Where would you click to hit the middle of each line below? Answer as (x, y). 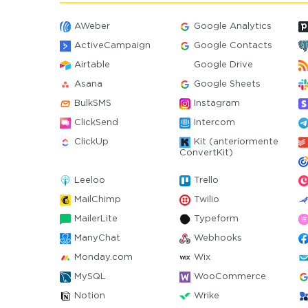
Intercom (214, 123)
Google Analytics (232, 26)
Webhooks (218, 238)
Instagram (217, 103)
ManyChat (97, 238)
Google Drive (223, 65)
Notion (90, 296)
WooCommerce (230, 277)
